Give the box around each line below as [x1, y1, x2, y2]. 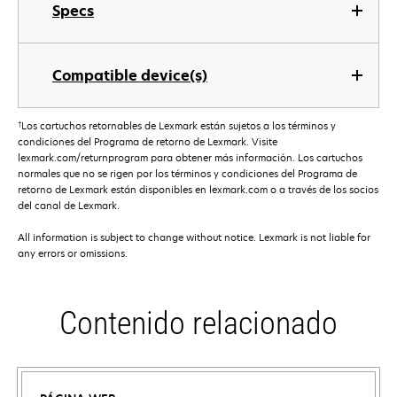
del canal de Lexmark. [18, 198, 120, 213]
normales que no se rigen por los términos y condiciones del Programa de [18, 167, 357, 181]
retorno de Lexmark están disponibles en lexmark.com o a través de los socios [18, 183, 378, 197]
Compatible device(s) [52, 66, 207, 85]
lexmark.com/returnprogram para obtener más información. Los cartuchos [18, 151, 362, 165]
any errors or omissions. [18, 246, 128, 261]
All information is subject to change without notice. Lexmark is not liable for [18, 230, 370, 245]
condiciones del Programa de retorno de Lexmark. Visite [18, 135, 277, 149]
